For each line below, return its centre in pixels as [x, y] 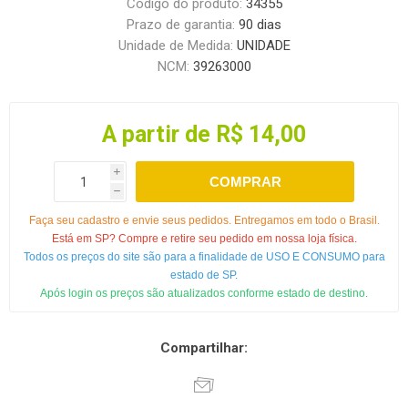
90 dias [260, 25]
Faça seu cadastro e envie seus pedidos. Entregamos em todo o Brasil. [204, 221]
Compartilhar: [204, 348]
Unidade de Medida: [177, 46]
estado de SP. [204, 275]
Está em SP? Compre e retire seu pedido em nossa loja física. [204, 239]
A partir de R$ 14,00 [204, 135]
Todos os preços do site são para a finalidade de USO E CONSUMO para [204, 257]
